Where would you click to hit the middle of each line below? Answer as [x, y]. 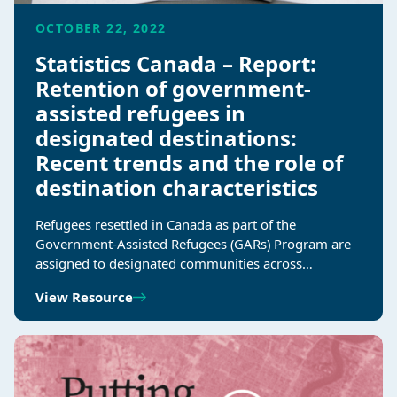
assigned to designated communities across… [174, 264]
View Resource [84, 297]
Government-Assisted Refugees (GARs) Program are [193, 244]
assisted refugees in [140, 113]
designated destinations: [166, 138]
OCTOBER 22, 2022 [101, 28]
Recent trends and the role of [189, 163]
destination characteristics [177, 188]
